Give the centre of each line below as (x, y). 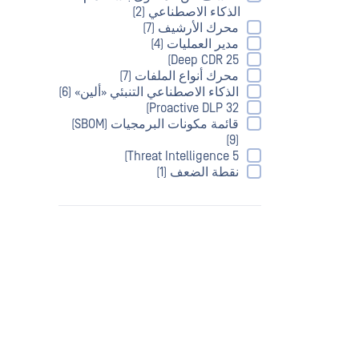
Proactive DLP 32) (194, 109)
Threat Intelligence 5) (183, 157)
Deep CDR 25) (205, 61)
